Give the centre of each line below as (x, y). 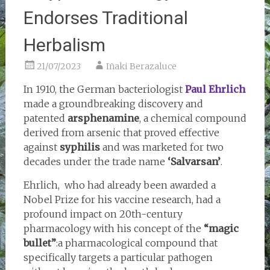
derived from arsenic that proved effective (121, 132)
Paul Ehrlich (214, 89)
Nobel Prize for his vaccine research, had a (122, 199)
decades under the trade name (95, 161)
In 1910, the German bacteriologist (103, 89)
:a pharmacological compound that (137, 243)
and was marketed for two (162, 147)
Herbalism (64, 45)
